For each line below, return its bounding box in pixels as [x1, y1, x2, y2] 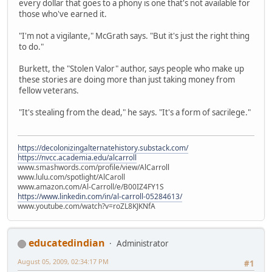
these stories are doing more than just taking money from [19, 73, 235, 85]
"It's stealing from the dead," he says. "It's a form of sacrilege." [19, 106, 251, 118]
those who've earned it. [19, 8, 107, 19]
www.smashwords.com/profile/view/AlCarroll [18, 162, 169, 173]
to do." [19, 41, 44, 52]
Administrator [117, 238, 169, 250]
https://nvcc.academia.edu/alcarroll [18, 152, 137, 163]
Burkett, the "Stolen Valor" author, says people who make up [19, 63, 244, 74]
